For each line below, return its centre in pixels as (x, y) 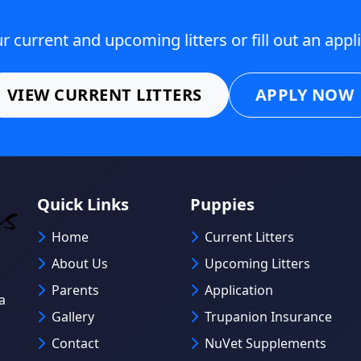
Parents (75, 290)
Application (239, 290)
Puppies (222, 205)
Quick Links (83, 205)
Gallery (73, 317)
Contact (75, 344)
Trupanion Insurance (268, 317)
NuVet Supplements (266, 344)
